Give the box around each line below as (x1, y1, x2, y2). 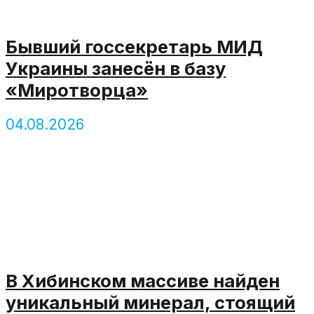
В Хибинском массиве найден (6, 270, 280, 292)
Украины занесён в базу (6, 57, 226, 79)
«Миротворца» (6, 78, 148, 101)
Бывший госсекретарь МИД (6, 35, 263, 57)
